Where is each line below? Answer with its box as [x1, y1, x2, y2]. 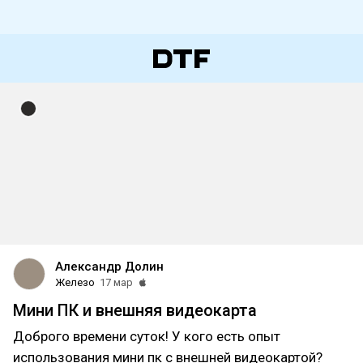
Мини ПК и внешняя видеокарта [13, 301, 257, 320]
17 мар [100, 276, 133, 288]
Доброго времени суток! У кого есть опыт [13, 328, 280, 344]
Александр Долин [55, 259, 164, 274]
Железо [55, 276, 95, 288]
